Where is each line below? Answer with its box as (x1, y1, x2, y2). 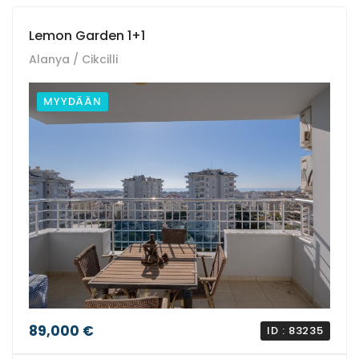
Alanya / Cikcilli (29, 51, 118, 68)
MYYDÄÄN (43, 94, 103, 110)
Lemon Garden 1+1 (29, 26, 145, 46)
